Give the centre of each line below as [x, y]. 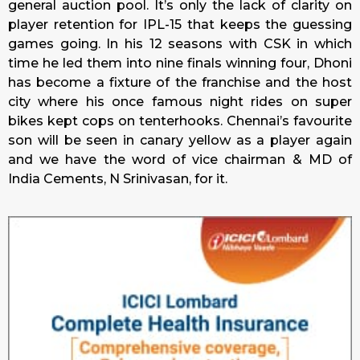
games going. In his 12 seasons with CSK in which [180, 44]
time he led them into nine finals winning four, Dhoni [180, 63]
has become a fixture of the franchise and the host [180, 82]
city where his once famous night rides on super [180, 102]
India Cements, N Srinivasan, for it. [118, 179]
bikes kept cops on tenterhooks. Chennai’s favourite [180, 121]
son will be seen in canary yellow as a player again [180, 140]
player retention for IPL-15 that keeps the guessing [180, 25]
